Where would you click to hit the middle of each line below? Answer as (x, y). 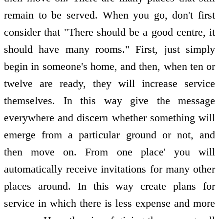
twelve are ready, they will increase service (109, 83)
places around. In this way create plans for (109, 186)
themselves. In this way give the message (109, 100)
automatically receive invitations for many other (109, 169)
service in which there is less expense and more (109, 203)
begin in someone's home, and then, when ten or (109, 66)
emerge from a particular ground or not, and (109, 134)
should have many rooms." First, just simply (109, 49)
